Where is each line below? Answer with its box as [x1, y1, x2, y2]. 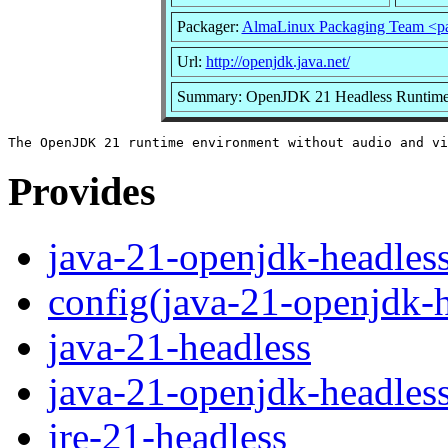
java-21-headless [48, 325, 311, 369]
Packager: [176, 17, 242, 35]
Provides [8, 169, 156, 215]
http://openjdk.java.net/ [205, 52, 350, 70]
